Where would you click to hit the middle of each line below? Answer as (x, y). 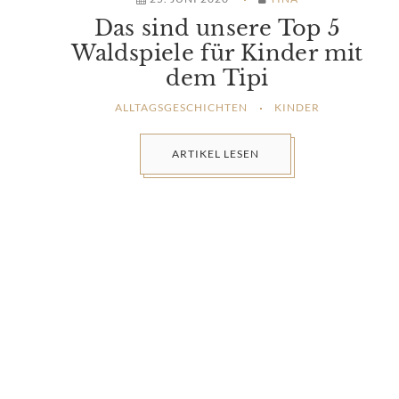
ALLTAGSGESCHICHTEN (181, 108)
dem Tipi (217, 78)
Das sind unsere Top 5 (217, 28)
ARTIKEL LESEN (215, 153)
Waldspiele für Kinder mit (217, 53)
